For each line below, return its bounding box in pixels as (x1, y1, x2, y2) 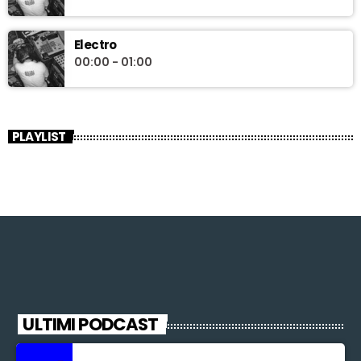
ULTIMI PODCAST (23, 313, 159, 337)
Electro (74, 35, 117, 53)
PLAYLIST (11, 127, 66, 145)
